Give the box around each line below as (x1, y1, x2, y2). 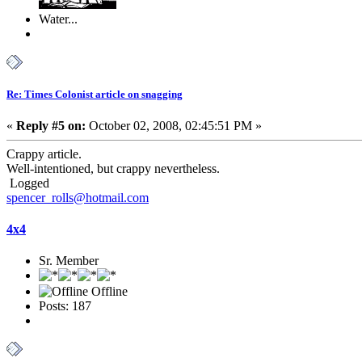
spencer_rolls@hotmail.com (6, 190, 149, 204)
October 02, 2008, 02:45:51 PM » (86, 118, 262, 133)
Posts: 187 (39, 299, 91, 314)
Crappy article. (6, 146, 82, 161)
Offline (88, 284, 128, 299)
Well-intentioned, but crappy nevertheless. (6, 161, 220, 175)
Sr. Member (39, 254, 99, 268)
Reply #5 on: (16, 118, 86, 133)
